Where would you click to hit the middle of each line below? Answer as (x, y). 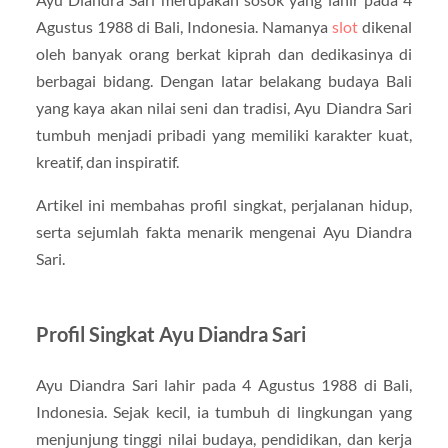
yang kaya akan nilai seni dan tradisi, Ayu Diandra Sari (224, 107)
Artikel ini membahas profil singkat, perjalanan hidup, (224, 204)
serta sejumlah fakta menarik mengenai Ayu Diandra (224, 231)
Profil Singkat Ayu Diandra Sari (170, 333)
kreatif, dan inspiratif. (107, 161)
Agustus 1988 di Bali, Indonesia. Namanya (184, 26)
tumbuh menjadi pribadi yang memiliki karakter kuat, (224, 134)
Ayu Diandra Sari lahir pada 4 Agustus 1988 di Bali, (224, 384)
